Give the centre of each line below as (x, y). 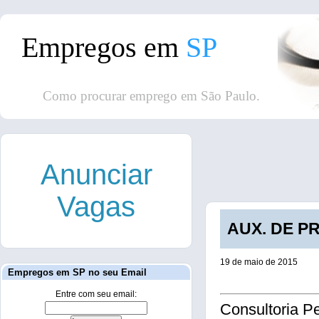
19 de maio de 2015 (259, 262)
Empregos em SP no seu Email (77, 272)
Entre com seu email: (96, 294)
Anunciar (96, 174)
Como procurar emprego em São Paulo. (151, 96)
